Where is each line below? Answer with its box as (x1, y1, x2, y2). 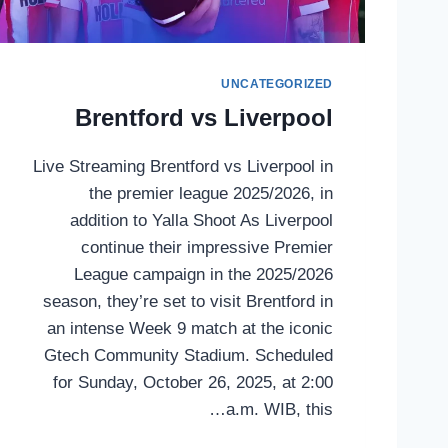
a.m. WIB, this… (226, 399, 333, 419)
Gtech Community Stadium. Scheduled (44, 345, 333, 365)
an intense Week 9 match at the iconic (47, 318, 333, 338)
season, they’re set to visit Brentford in (43, 291, 333, 311)
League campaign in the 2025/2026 (74, 264, 333, 284)
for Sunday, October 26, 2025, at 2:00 (53, 372, 333, 392)
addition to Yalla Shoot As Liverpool (70, 210, 333, 230)
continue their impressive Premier (81, 237, 333, 257)
